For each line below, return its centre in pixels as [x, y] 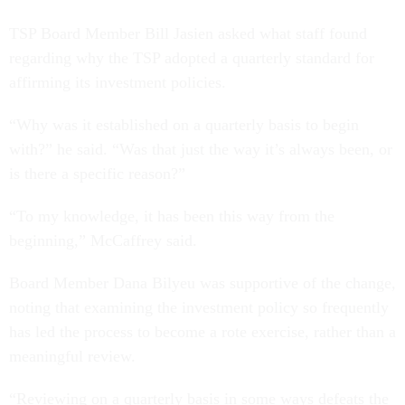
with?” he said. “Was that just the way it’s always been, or [201, 150]
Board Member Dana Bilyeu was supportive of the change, [202, 283]
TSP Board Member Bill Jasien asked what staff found [188, 34]
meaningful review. [72, 357]
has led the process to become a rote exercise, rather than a [202, 332]
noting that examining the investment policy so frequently [199, 308]
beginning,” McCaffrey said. [103, 241]
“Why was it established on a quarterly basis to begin [184, 125]
